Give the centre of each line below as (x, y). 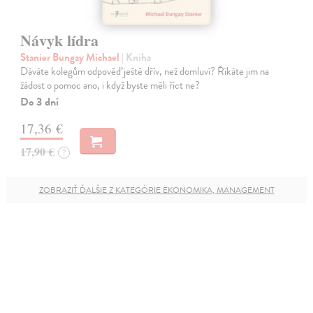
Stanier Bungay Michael (71, 58)
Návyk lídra (60, 41)
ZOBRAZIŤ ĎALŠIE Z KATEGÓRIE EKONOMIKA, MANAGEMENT (156, 190)
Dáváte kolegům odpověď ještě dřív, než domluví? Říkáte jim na (145, 72)
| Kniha (137, 58)
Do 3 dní (40, 102)
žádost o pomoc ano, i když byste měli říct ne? (110, 86)
